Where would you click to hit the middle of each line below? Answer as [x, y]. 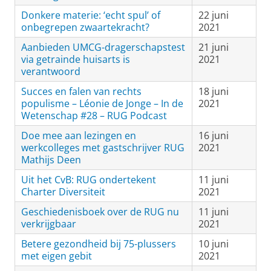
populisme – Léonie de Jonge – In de [102, 103]
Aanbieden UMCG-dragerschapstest [103, 47]
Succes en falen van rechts [81, 91]
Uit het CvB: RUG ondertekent [89, 180]
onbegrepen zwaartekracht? [85, 27]
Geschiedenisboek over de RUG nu [100, 212]
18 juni [214, 91]
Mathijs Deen [51, 160]
